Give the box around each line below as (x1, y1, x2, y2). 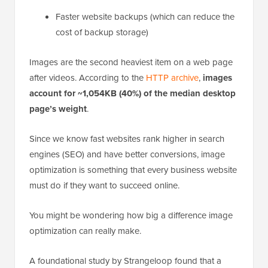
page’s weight (29, 102, 87, 116)
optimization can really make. (29, 224, 141, 238)
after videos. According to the (29, 71, 146, 85)
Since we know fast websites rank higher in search (29, 132, 224, 146)
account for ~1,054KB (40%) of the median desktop (29, 87, 236, 100)
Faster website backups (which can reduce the (56, 10, 234, 24)
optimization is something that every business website (29, 163, 237, 177)
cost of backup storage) (56, 26, 148, 39)
